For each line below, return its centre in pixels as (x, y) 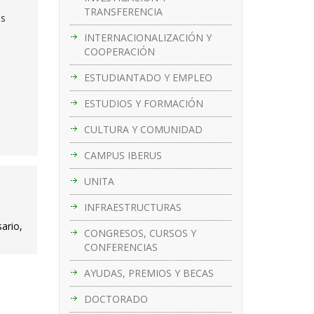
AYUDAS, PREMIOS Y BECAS (149, 273)
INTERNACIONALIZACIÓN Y (148, 37)
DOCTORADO (116, 299)
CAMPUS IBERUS (123, 155)
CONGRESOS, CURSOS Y (140, 233)
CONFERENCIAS (121, 247)
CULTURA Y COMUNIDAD (143, 129)
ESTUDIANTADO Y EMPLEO (148, 77)
